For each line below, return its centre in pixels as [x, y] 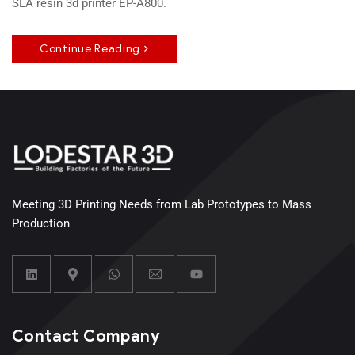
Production [41, 224]
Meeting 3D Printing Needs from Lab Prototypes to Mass [162, 205]
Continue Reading [90, 49]
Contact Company [86, 337]
